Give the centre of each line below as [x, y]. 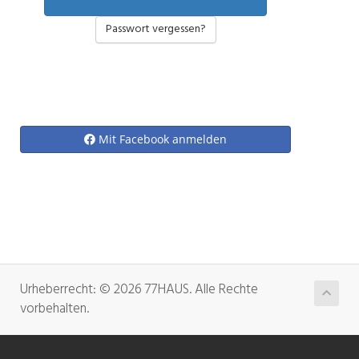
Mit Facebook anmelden [163, 139]
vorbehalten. [54, 309]
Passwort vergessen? [155, 29]
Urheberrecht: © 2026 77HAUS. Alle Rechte [139, 290]
